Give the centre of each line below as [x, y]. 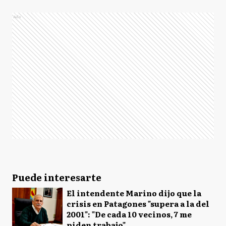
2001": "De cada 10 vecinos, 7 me [129, 214]
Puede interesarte [57, 177]
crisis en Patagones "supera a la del [138, 203]
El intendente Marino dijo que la [134, 193]
